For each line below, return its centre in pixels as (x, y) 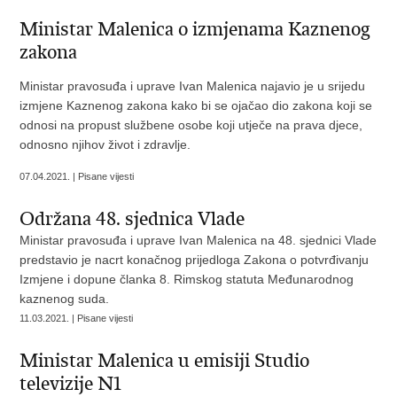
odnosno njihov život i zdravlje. (105, 144)
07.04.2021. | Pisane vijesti (77, 176)
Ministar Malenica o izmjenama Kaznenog (195, 29)
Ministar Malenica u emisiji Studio (165, 361)
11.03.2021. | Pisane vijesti (77, 318)
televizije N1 (71, 384)
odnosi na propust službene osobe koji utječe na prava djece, (191, 125)
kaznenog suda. (65, 299)
